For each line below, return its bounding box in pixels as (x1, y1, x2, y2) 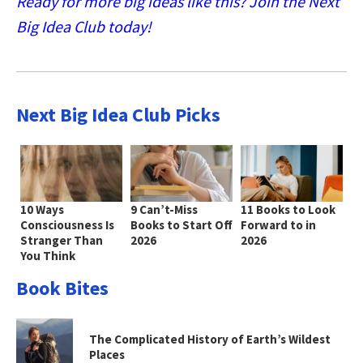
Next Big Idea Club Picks (16, 101, 220, 127)
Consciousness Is (20, 216, 114, 233)
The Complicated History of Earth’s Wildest (89, 331, 331, 347)
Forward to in (240, 216, 316, 233)
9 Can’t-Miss (130, 201, 198, 217)
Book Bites (16, 275, 109, 301)
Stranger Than (20, 232, 103, 248)
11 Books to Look (240, 201, 335, 217)
